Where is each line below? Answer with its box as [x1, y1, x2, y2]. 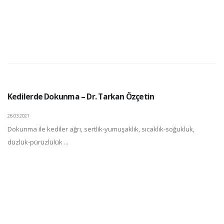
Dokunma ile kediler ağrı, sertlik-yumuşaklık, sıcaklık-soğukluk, [7, 124, 194, 134]
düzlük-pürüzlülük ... [7, 137, 68, 147]
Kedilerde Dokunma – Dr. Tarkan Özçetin [7, 91, 154, 102]
